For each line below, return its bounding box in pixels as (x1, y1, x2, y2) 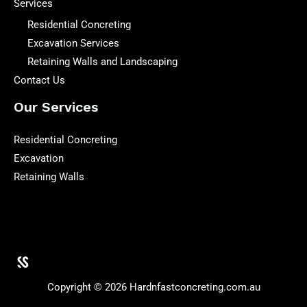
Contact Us (14, 73, 65, 86)
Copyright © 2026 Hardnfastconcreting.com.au (47, 280, 260, 293)
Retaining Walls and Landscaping (27, 55, 177, 68)
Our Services (14, 98, 98, 115)
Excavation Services (27, 36, 119, 49)
